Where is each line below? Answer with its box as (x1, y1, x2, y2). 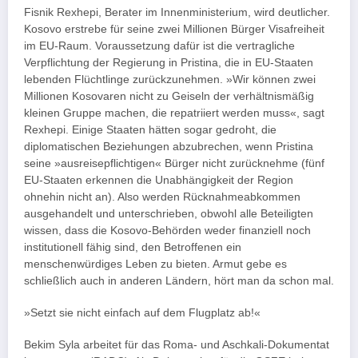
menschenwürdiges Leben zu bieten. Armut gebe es (24, 257, 287, 270)
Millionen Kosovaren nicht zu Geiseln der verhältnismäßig (24, 89, 314, 102)
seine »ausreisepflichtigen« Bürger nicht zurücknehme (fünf (24, 157, 324, 169)
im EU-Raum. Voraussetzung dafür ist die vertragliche (24, 39, 295, 52)
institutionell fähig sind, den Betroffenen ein (24, 241, 241, 253)
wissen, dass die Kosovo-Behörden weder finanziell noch (24, 224, 311, 237)
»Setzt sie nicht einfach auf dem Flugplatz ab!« (24, 307, 261, 320)
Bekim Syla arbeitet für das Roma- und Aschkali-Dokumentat (24, 339, 329, 352)
